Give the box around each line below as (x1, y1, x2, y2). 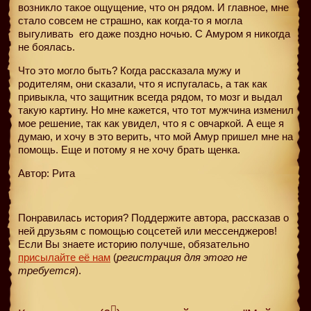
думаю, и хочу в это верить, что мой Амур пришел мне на (18, 130, 293, 142)
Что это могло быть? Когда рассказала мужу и (18, 64, 240, 76)
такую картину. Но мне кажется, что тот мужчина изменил (18, 103, 294, 116)
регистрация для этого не (117, 251, 247, 263)
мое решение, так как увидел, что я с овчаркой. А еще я (18, 117, 284, 129)
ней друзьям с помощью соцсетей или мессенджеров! (18, 224, 277, 237)
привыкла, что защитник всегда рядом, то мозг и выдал (18, 90, 283, 103)
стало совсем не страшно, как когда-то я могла (18, 14, 242, 26)
